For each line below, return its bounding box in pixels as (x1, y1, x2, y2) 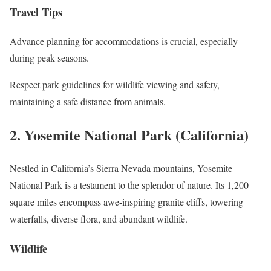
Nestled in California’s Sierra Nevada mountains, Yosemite (10, 162, 232, 175)
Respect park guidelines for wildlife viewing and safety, (10, 78, 220, 91)
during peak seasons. (10, 51, 89, 65)
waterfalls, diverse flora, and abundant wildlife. (10, 212, 188, 226)
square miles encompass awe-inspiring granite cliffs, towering (10, 195, 243, 209)
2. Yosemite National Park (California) (10, 124, 249, 146)
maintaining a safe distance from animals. (10, 95, 166, 108)
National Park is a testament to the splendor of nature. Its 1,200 (10, 178, 249, 192)
